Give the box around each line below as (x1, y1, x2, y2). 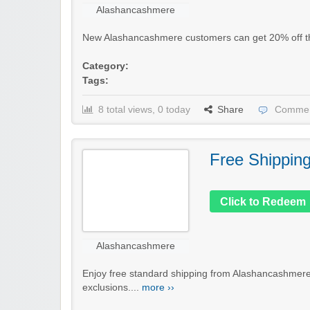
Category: (82, 61, 129, 72)
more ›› (142, 282, 174, 293)
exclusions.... (82, 282, 142, 293)
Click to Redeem (220, 196, 306, 208)
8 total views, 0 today (98, 104, 190, 116)
